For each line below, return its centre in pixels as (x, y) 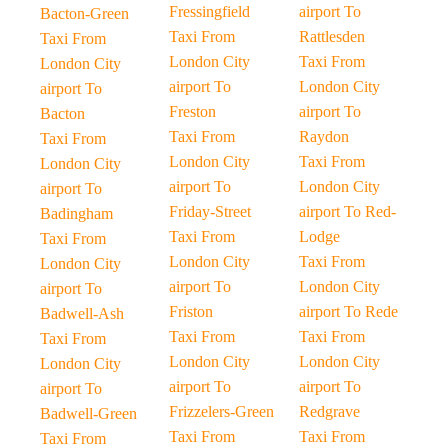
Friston (191, 311)
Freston (193, 111)
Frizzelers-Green (222, 411)
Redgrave (329, 411)
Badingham (76, 213)
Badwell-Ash (82, 313)
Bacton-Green (84, 13)
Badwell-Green (88, 413)
